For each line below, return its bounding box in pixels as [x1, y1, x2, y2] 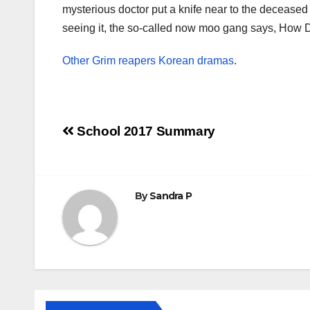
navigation [62, 151, 174, 179]
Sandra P [149, 190, 192, 203]
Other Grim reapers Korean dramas [62, 55, 234, 67]
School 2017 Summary [73, 124, 215, 139]
